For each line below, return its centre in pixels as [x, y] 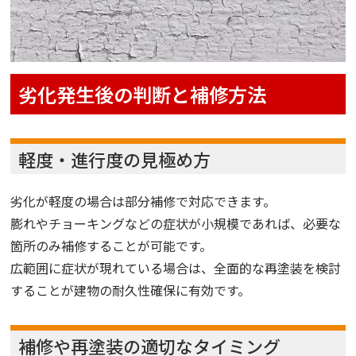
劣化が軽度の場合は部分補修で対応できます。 [143, 201]
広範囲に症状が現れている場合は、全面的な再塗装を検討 [176, 267]
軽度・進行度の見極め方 [115, 159]
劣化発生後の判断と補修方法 [143, 94]
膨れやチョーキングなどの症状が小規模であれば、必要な [176, 223]
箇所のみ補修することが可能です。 [112, 245]
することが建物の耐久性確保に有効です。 [131, 290]
